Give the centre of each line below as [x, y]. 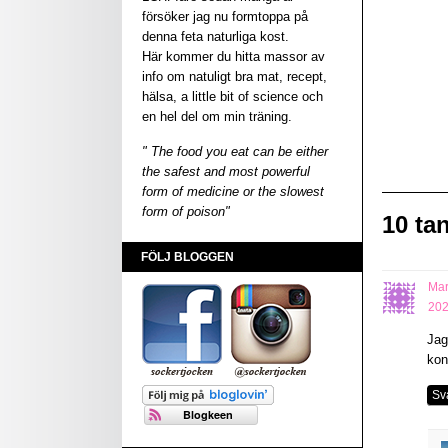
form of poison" [186, 211]
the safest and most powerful [226, 171]
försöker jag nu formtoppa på [225, 16]
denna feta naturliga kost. [215, 36]
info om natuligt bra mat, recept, [234, 76]
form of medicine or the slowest [233, 191]
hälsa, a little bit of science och [232, 96]
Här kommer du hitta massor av [233, 56]
